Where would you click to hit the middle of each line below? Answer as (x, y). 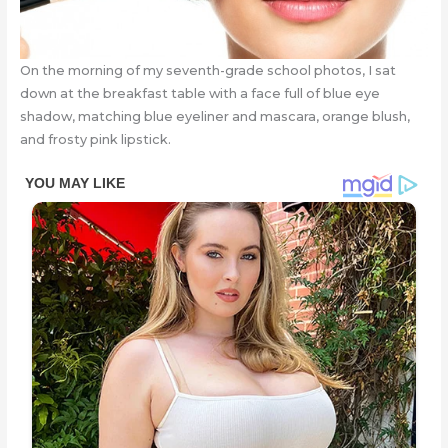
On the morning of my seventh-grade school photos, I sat (207, 71)
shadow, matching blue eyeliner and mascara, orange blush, (214, 117)
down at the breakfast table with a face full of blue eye (199, 94)
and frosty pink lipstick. (95, 140)
